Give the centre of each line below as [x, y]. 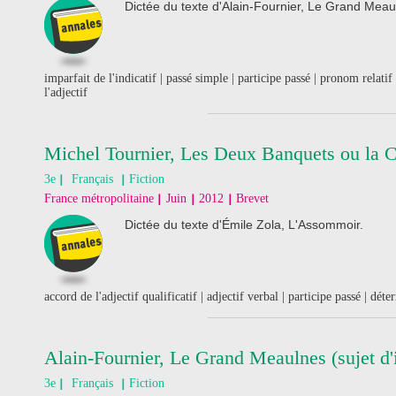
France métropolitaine [99, 198]
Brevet [252, 198]
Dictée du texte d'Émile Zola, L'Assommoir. [244, 225]
